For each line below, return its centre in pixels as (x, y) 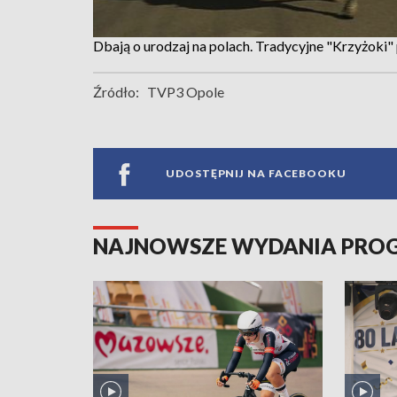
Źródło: (116, 91)
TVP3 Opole (186, 91)
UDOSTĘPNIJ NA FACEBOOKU (256, 174)
